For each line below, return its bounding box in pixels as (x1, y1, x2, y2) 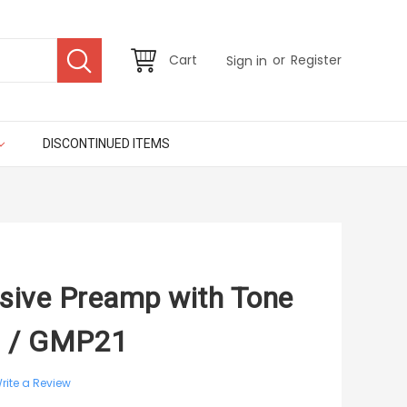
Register (291, 51, 342, 70)
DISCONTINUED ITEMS (42, 136, 170, 151)
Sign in (226, 51, 267, 70)
